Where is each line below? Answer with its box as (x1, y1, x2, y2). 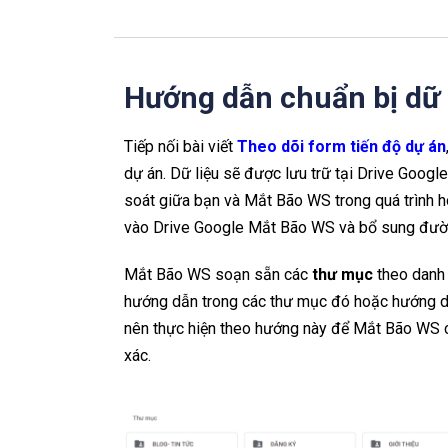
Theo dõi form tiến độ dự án (237, 137, 446, 156)
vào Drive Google (124, 218, 248, 237)
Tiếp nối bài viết (124, 137, 237, 156)
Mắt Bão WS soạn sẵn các (124, 265, 312, 284)
